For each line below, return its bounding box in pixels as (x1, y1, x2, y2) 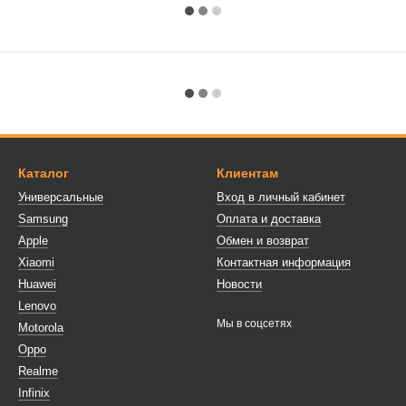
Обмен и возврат (217, 234, 309, 247)
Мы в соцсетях (217, 317, 292, 330)
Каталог (18, 166, 69, 180)
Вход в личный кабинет (217, 190, 345, 204)
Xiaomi (18, 256, 54, 269)
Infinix (18, 386, 50, 400)
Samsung (18, 212, 68, 226)
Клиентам (217, 166, 278, 180)
